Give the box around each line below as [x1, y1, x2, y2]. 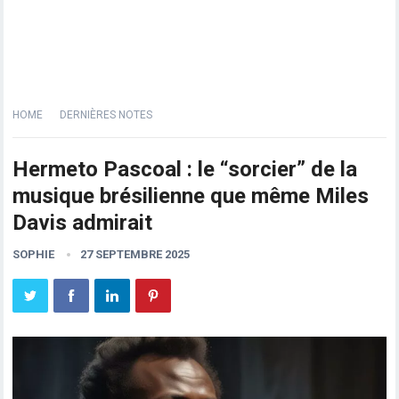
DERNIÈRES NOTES [60, 109, 153, 121]
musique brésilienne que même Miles [12, 183, 370, 208]
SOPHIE [12, 248, 55, 261]
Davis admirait [12, 210, 153, 235]
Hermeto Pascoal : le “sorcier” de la [12, 157, 358, 182]
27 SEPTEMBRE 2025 [80, 248, 191, 261]
